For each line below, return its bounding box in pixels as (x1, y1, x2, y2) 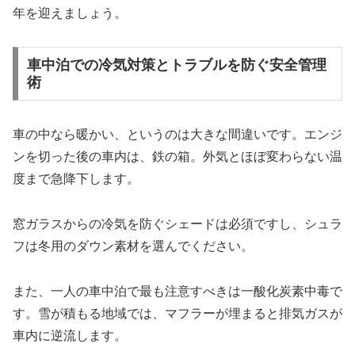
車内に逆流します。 (13, 328, 127, 342)
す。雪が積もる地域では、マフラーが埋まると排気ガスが (13, 306, 342, 320)
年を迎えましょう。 (13, 6, 127, 20)
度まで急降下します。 (13, 172, 139, 186)
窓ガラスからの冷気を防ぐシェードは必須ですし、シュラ (13, 217, 342, 231)
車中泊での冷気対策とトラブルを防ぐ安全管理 (26, 57, 326, 74)
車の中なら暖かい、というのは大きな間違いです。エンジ (13, 128, 342, 142)
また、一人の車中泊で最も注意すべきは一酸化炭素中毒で (13, 284, 342, 298)
